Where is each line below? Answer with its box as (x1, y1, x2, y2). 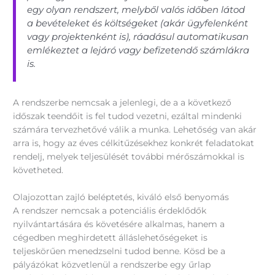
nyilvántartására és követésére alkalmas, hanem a (13, 219, 225, 229)
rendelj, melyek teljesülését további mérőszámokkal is (13, 151, 245, 161)
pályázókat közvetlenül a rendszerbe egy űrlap (13, 259, 211, 269)
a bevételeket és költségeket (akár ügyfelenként (27, 17, 249, 29)
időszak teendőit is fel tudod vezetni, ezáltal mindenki (13, 110, 242, 121)
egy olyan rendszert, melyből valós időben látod (27, 4, 246, 16)
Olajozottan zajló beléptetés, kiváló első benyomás (13, 192, 230, 202)
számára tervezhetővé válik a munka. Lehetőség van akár (13, 124, 257, 134)
